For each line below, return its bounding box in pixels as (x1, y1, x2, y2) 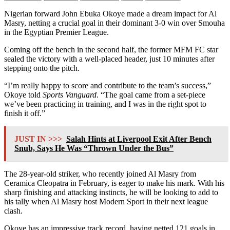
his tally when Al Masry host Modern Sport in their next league (4, 197, 208, 206)
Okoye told (4, 90, 43, 100)
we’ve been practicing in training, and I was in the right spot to (4, 100, 206, 109)
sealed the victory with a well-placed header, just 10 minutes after (4, 54, 215, 64)
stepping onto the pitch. (4, 64, 80, 73)
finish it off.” (4, 109, 45, 118)
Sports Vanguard (43, 90, 97, 100)
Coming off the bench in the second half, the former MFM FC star (4, 45, 218, 54)
